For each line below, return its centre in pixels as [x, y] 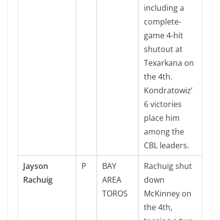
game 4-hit [164, 35]
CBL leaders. [166, 145]
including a [164, 8]
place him [162, 118]
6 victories [163, 104]
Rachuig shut [168, 166]
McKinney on [168, 193]
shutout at [163, 49]
